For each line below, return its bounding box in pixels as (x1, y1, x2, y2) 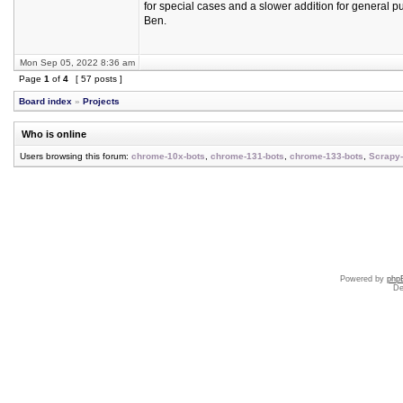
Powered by (340, 274, 387, 283)
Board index (19, 96, 72, 106)
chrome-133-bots (290, 151, 363, 161)
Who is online (22, 129, 86, 139)
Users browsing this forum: (20, 151, 131, 161)
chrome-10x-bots (131, 151, 205, 161)
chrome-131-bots (210, 151, 284, 161)
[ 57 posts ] (73, 74, 125, 84)
